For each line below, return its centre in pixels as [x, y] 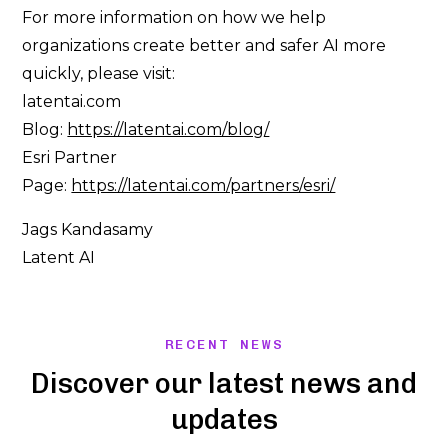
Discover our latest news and [224, 383]
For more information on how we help [174, 17]
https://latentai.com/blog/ [168, 129]
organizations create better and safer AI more [204, 45]
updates [224, 419]
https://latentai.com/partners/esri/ [203, 185]
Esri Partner [70, 157]
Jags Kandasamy [88, 229]
